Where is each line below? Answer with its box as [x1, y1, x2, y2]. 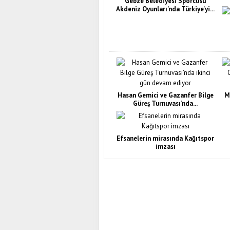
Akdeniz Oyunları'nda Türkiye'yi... [116, 5, 215, 14]
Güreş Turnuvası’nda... [133, 99, 198, 108]
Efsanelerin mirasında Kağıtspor [117, 134, 214, 143]
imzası [155, 142, 176, 151]
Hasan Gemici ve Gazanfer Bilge [117, 91, 214, 100]
